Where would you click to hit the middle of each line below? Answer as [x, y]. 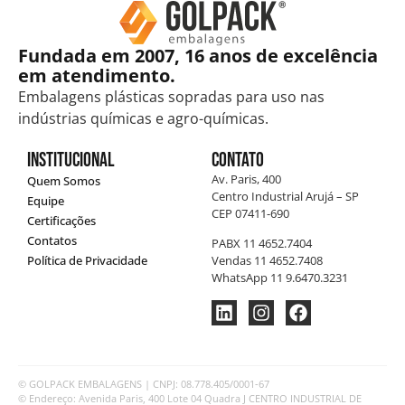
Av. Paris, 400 [246, 179]
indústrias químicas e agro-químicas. [143, 118]
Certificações [61, 220]
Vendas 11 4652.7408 [267, 261]
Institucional [71, 160]
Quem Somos [64, 180]
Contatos [52, 240]
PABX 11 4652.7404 [262, 244]
